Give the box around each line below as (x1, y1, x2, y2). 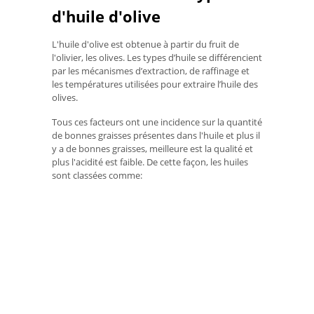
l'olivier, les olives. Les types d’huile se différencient (52, 51, 262, 64)
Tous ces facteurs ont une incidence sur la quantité (52, 115, 262, 128)
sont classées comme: (52, 168, 142, 182)
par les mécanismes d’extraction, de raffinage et (52, 64, 250, 78)
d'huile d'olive (52, 5, 161, 27)
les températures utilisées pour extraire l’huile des (52, 78, 258, 91)
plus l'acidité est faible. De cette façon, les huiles (52, 155, 248, 168)
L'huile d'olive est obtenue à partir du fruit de (52, 38, 239, 51)
